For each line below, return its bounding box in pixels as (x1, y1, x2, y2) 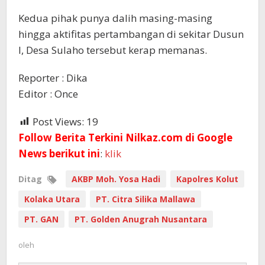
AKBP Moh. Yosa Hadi (72, 173, 160, 185)
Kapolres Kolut (176, 173, 238, 185)
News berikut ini (18, 146, 100, 160)
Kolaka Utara (24, 193, 80, 205)
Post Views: (33, 114, 84, 128)
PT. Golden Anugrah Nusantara (75, 213, 207, 225)
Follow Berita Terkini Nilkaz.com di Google (18, 130, 232, 144)
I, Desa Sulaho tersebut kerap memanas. (18, 43, 207, 57)
